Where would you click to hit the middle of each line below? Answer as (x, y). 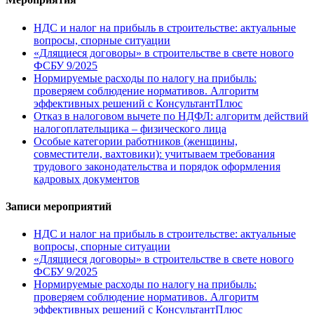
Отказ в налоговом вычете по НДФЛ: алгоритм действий (171, 116)
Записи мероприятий (59, 207)
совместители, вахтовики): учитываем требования (154, 153)
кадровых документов (87, 179)
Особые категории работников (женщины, (136, 141)
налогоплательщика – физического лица (130, 128)
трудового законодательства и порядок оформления (157, 166)
